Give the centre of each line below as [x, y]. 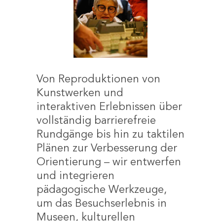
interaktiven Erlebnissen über [109, 107]
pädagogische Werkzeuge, [102, 190]
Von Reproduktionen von [98, 79]
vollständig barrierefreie [96, 121]
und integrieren [75, 176]
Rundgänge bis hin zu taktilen [110, 134]
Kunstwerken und [80, 93]
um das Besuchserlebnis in [102, 203]
